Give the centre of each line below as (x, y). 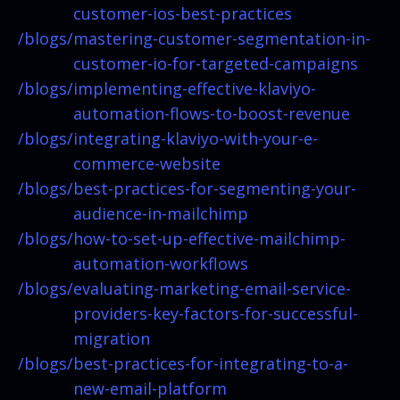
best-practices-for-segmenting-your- (215, 188)
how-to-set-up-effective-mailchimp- (209, 238)
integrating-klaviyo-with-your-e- (196, 138)
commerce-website (147, 163)
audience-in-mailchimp (161, 213)
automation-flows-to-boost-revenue (212, 113)
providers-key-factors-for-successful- (216, 313)
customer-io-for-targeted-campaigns (216, 63)
